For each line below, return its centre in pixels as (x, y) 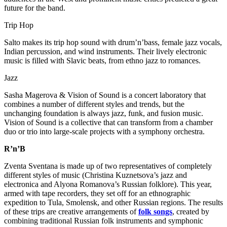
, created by (191, 211)
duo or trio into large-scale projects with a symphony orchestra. (104, 131)
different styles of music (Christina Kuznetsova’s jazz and (96, 175)
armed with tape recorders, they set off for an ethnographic (97, 193)
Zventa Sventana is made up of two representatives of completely (108, 166)
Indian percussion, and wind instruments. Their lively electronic (105, 51)
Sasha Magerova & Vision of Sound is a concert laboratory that (105, 95)
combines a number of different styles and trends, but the (94, 104)
